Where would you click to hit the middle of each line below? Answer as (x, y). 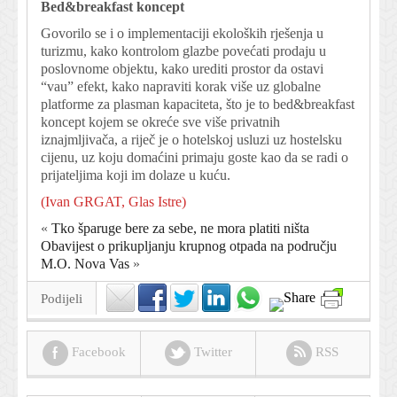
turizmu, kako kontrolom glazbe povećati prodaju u (183, 51)
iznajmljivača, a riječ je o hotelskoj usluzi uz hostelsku (191, 140)
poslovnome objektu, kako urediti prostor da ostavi (182, 69)
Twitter (211, 351)
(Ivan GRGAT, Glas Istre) (113, 202)
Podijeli (62, 299)
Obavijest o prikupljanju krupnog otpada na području (189, 246)
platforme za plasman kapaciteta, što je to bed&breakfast (198, 105)
